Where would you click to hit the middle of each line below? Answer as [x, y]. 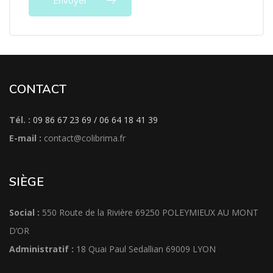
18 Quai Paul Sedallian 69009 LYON [145, 249]
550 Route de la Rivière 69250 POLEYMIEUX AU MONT [150, 213]
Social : [26, 213]
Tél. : [20, 120]
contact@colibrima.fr [85, 138]
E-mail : [25, 138]
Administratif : [41, 249]
